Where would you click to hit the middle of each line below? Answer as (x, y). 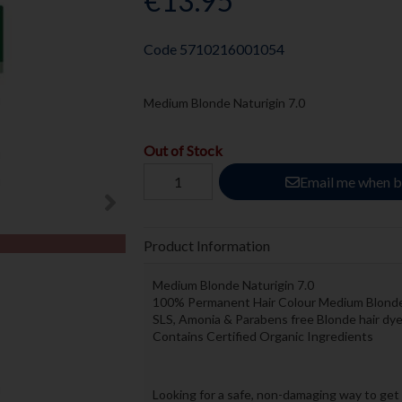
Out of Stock (183, 151)
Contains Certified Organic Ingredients (262, 336)
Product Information (206, 245)
